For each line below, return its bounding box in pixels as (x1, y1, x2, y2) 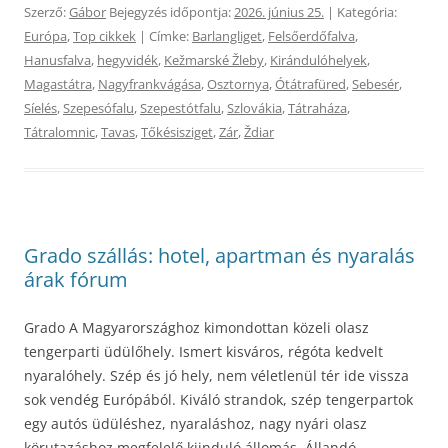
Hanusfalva (24, 51, 91, 69)
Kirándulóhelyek (270, 51, 367, 69)
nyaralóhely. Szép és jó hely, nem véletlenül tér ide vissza (24, 366, 409, 385)
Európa (24, 27, 67, 45)
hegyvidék (97, 51, 158, 69)
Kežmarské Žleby (164, 51, 264, 69)
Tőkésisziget (141, 123, 213, 141)
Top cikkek (73, 27, 136, 45)
